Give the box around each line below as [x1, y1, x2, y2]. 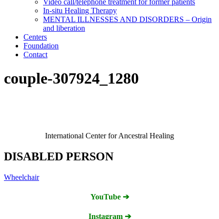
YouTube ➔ [90, 192, 129, 201]
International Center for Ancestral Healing [45, 131, 174, 140]
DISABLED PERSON [4, 150, 113, 163]
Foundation [23, 42, 59, 50]
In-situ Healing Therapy [43, 6, 117, 15]
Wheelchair [4, 173, 39, 181]
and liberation [43, 24, 85, 32]
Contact [23, 50, 47, 59]
